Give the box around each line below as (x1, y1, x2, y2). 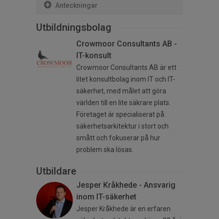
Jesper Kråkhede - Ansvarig (76, 180, 175, 190)
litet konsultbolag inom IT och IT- (76, 75, 175, 84)
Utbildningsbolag (36, 22, 111, 34)
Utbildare (36, 165, 76, 177)
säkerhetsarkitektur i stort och (76, 122, 169, 131)
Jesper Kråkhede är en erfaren (76, 205, 171, 213)
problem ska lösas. (76, 146, 133, 154)
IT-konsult (76, 51, 111, 61)
